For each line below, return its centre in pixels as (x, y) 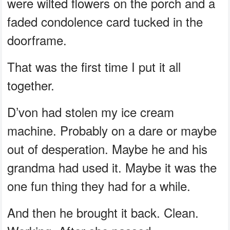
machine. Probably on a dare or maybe (112, 130)
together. (31, 85)
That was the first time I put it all (94, 67)
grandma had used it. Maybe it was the (112, 167)
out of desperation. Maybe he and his (108, 149)
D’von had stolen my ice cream (91, 112)
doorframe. (37, 40)
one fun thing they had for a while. (99, 186)
